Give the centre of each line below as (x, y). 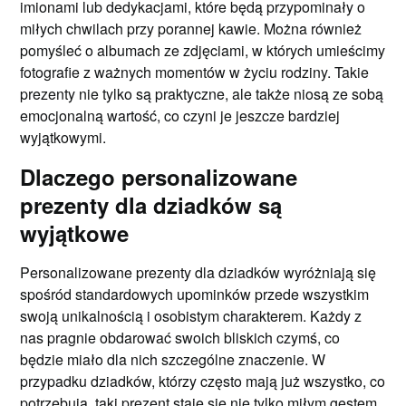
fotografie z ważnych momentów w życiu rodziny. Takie (195, 72)
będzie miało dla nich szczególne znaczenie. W (173, 359)
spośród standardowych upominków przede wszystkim (195, 294)
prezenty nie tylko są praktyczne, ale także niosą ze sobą (202, 94)
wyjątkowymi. (63, 137)
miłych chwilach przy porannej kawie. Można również (191, 29)
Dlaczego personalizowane (159, 177)
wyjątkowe (75, 233)
